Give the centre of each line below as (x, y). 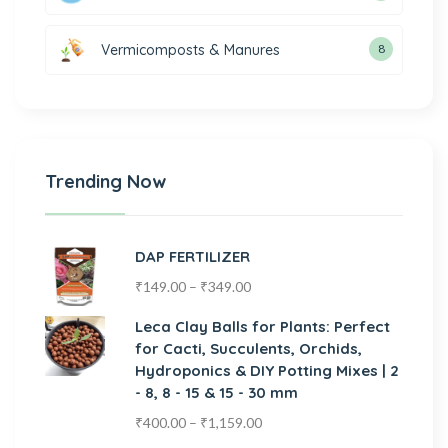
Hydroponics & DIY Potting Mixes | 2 (267, 370)
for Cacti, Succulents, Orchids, (248, 348)
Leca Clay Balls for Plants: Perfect (262, 326)
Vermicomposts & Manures (190, 49)
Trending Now (105, 181)
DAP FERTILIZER (192, 256)
